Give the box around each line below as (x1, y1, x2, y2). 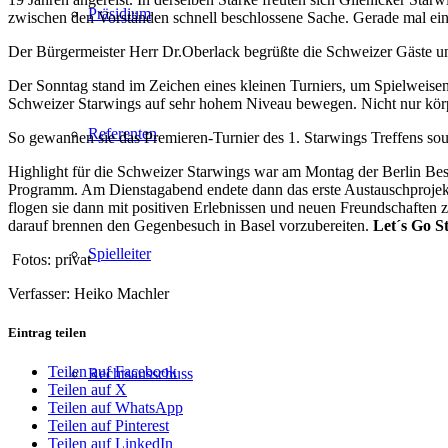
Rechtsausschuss (88, 365, 193, 382)
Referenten (88, 125, 157, 142)
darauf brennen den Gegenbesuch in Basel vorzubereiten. (8, 216, 373, 234)
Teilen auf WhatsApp (48, 399, 183, 417)
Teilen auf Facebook (48, 363, 177, 381)
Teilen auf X (48, 381, 127, 399)
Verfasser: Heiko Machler (8, 284, 169, 302)
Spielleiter (88, 245, 151, 262)
